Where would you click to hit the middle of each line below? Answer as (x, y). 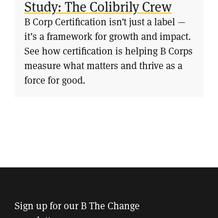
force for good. (55, 80)
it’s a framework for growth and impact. (108, 36)
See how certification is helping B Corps (109, 51)
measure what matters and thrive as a (103, 65)
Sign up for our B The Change (77, 206)
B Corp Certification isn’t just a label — (105, 22)
